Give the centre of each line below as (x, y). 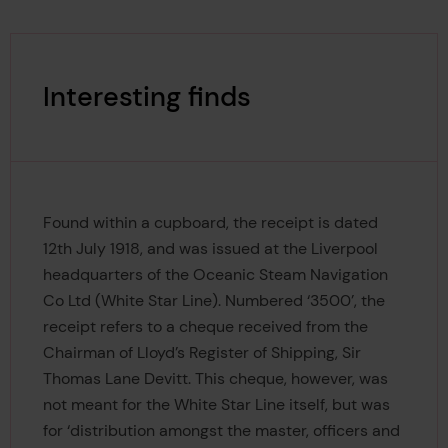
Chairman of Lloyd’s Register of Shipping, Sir (201, 353)
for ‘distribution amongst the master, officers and (221, 431)
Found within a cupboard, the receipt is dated (210, 223)
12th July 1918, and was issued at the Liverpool (210, 249)
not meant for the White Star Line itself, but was (216, 405)
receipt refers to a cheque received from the (205, 327)
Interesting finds (146, 96)
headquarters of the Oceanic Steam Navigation (215, 275)
